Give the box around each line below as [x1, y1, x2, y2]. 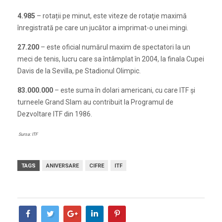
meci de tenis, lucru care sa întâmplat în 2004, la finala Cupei [17, 55, 204, 63]
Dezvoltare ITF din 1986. [17, 110, 92, 118]
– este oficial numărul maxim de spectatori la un [39, 43, 190, 51]
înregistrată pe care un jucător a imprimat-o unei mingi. [17, 23, 188, 32]
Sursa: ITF [17, 131, 38, 137]
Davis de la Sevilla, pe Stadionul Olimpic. [17, 66, 141, 75]
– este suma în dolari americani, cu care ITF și [53, 86, 195, 94]
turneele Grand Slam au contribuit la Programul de [17, 98, 173, 106]
